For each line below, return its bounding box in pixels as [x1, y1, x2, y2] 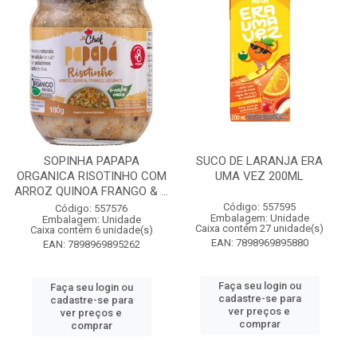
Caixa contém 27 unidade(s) [195, 222, 324, 234]
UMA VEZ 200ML [215, 169, 304, 183]
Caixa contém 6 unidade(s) [29, 224, 153, 236]
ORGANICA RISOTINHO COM [16, 169, 167, 183]
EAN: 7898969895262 [42, 238, 140, 250]
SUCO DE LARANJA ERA [196, 154, 323, 168]
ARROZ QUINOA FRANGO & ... [14, 184, 168, 198]
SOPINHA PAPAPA [43, 154, 139, 168]
